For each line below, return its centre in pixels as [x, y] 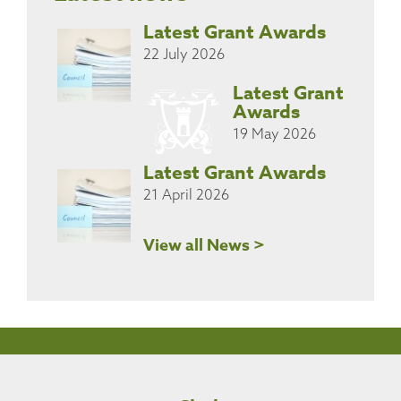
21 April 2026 [186, 195]
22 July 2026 [184, 54]
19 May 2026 [274, 134]
